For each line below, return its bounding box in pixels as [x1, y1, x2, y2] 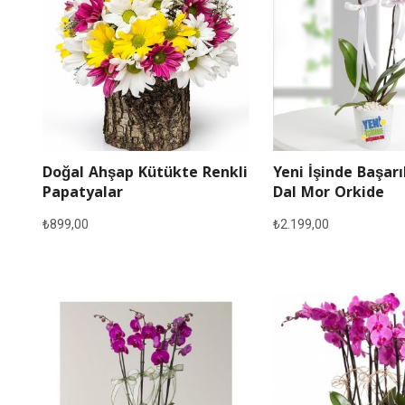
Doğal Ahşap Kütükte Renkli [42, 162, 248, 187]
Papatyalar [42, 182, 123, 207]
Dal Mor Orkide [272, 182, 384, 207]
